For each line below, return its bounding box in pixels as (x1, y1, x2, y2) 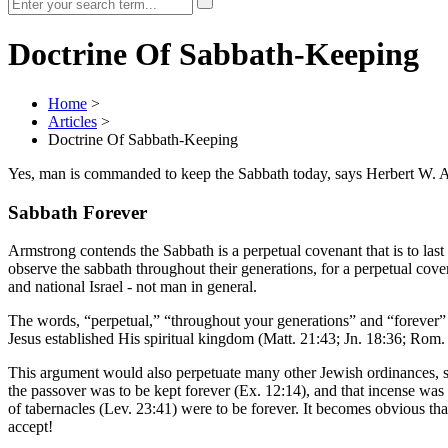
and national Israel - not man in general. (8, 278, 257, 296)
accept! (8, 418, 53, 436)
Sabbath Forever (8, 201, 147, 223)
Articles (48, 112, 97, 130)
